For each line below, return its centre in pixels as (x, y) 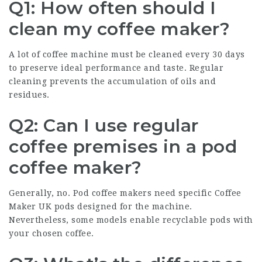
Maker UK (30, 206)
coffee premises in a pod (123, 146)
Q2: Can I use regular (104, 125)
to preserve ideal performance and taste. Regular (116, 68)
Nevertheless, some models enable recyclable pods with (131, 220)
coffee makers (121, 193)
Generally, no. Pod (50, 193)
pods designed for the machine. (122, 206)
